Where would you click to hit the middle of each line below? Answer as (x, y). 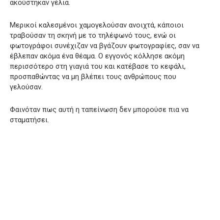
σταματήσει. (29, 120)
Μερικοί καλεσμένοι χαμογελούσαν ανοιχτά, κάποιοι (97, 25)
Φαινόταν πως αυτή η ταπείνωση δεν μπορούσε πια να (99, 109)
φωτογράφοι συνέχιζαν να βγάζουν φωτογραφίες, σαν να (105, 45)
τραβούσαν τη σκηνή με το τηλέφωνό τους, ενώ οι (93, 35)
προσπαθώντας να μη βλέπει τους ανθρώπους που (93, 76)
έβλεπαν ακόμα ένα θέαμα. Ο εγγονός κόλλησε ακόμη (97, 56)
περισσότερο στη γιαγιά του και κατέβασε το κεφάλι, (98, 66)
